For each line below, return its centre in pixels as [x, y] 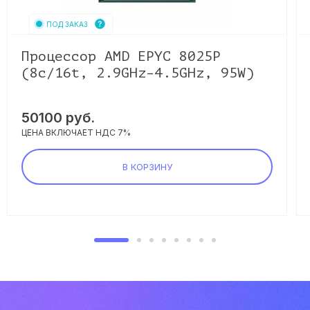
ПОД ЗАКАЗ [67, 24]
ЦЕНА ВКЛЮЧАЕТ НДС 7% [76, 133]
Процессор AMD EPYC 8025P [121, 56]
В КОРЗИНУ [147, 167]
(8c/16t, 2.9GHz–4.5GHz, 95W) [138, 73]
